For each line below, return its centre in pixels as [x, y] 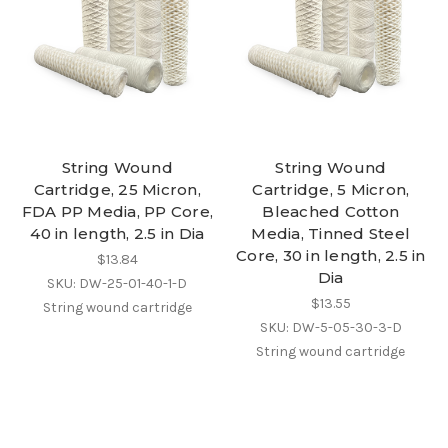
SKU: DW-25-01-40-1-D [117, 283]
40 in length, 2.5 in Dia [117, 233]
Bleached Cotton [331, 211]
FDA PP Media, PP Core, [117, 211]
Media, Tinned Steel [331, 233]
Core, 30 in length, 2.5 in [331, 255]
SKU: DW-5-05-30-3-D [330, 327]
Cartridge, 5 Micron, [331, 189]
